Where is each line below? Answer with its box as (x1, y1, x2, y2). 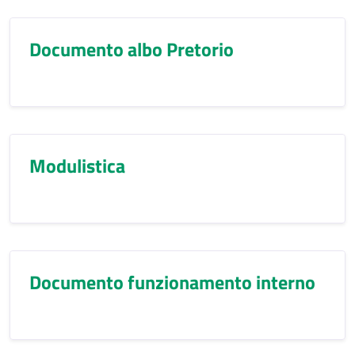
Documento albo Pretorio (29, 35, 234, 63)
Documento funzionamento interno (29, 268, 315, 296)
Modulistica (29, 151, 125, 180)
